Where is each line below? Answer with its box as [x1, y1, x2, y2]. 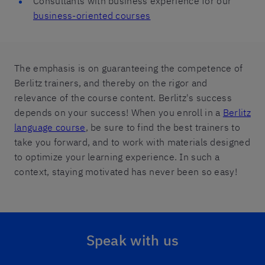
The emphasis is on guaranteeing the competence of [14, 62, 243, 74]
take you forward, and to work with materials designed [14, 136, 250, 148]
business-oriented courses [33, 9, 151, 21]
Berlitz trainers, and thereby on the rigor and [14, 77, 208, 89]
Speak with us [86, 231, 179, 250]
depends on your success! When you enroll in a [14, 106, 223, 118]
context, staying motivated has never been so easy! [14, 166, 237, 177]
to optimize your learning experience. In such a [14, 151, 220, 163]
